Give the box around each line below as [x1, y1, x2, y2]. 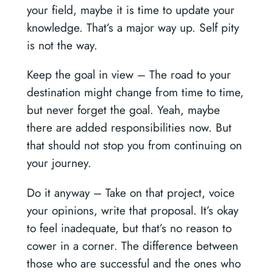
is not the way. [26, 37, 97, 54]
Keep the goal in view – [26, 66, 149, 83]
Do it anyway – [26, 183, 105, 201]
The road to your [149, 66, 231, 83]
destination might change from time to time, [26, 83, 244, 101]
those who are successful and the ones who [26, 254, 241, 272]
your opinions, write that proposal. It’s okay [26, 201, 238, 219]
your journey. [26, 154, 91, 172]
